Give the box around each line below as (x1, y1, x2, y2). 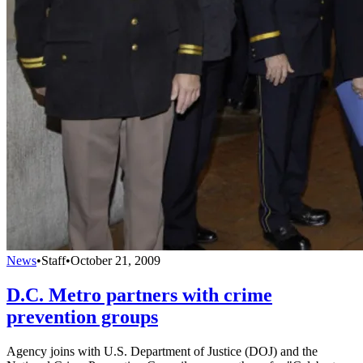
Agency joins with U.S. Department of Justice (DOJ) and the (6, 344, 318, 358)
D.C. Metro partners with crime (6, 284, 272, 306)
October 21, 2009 (70, 254, 160, 268)
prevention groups (6, 306, 158, 328)
